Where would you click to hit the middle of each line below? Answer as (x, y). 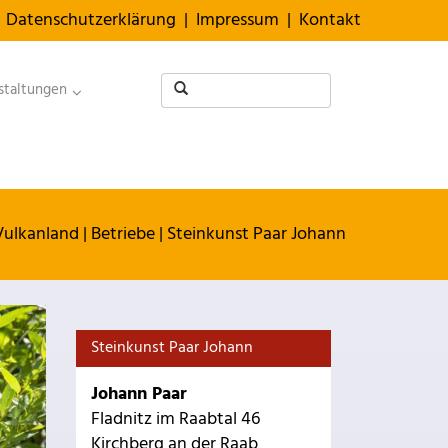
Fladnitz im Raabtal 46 (175, 419)
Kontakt (330, 20)
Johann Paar (139, 394)
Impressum (237, 20)
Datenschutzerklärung (91, 20)
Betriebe (123, 234)
